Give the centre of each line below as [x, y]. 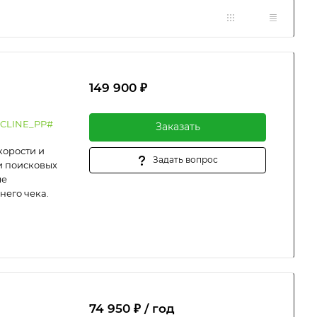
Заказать [178, 127]
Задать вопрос [185, 160]
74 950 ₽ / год [132, 309]
